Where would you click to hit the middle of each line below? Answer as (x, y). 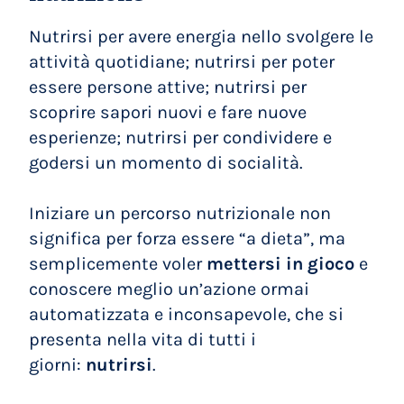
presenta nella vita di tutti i (143, 340)
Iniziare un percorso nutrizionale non (180, 213)
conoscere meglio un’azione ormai (170, 289)
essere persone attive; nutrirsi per (168, 87)
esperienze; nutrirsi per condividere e (181, 138)
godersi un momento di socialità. (166, 163)
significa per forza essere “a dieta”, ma (188, 239)
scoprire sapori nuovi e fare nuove (168, 112)
